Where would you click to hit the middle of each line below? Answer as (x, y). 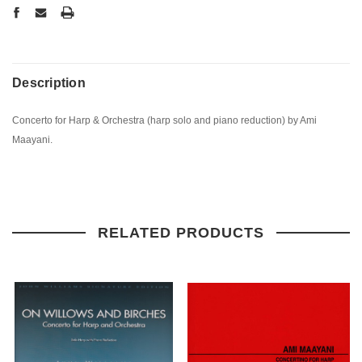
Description (49, 82)
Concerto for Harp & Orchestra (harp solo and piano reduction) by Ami (164, 120)
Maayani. (32, 139)
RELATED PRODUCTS (181, 232)
